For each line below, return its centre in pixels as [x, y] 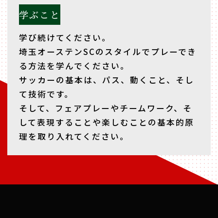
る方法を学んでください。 [74, 66]
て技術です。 [46, 94]
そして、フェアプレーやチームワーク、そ [105, 108]
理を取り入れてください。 [74, 136]
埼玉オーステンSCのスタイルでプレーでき [108, 52]
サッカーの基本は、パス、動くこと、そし [106, 80]
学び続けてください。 [65, 38]
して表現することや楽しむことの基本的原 [106, 122]
